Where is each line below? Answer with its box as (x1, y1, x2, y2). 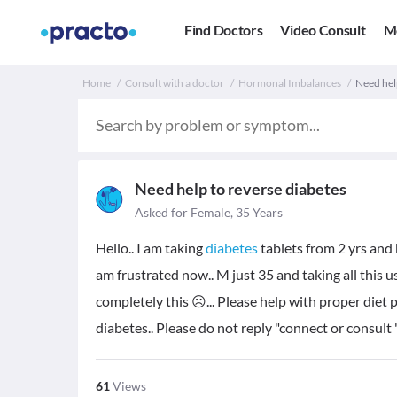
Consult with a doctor (125, 76, 224, 90)
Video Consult (280, 21, 366, 39)
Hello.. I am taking (96, 239, 206, 256)
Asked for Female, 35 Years (135, 205, 283, 220)
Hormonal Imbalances (238, 76, 341, 90)
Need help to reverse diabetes (135, 179, 346, 198)
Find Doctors (184, 21, 263, 39)
